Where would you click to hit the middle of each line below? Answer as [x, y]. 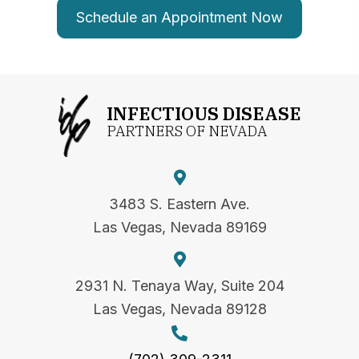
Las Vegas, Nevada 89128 [179, 309]
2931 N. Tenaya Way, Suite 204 [179, 286]
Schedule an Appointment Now [179, 18]
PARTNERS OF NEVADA [186, 131]
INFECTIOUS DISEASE [204, 114]
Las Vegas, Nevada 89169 [179, 228]
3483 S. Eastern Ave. [179, 204]
